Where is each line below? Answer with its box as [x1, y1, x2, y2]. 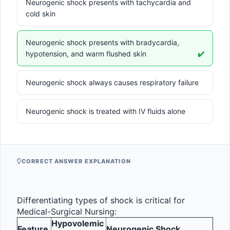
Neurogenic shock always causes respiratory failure [26, 78, 199, 87]
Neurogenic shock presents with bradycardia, [26, 38, 179, 47]
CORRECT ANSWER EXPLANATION [22, 158, 131, 165]
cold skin [26, 9, 55, 18]
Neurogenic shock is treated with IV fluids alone [26, 107, 185, 116]
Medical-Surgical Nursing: [17, 206, 117, 217]
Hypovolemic [51, 218, 104, 228]
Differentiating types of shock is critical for [17, 195, 185, 205]
